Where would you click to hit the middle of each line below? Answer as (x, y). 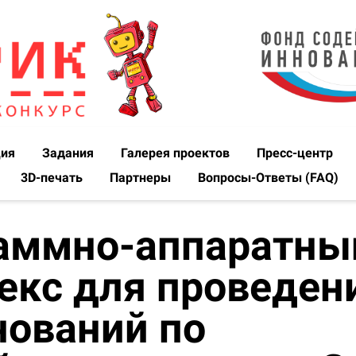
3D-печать (53, 177)
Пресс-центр (296, 153)
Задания (70, 153)
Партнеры (142, 177)
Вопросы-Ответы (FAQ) (268, 177)
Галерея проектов (177, 153)
